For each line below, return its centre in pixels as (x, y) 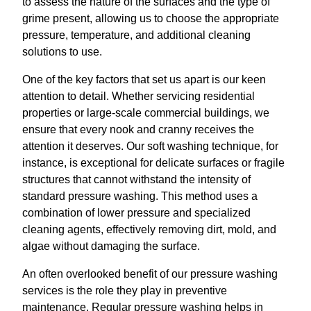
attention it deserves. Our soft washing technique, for (150, 146)
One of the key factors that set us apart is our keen (144, 79)
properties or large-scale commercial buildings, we (146, 113)
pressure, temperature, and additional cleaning (136, 35)
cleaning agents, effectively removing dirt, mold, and (149, 229)
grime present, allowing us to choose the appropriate (151, 18)
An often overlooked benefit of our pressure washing (150, 274)
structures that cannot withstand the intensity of (136, 179)
